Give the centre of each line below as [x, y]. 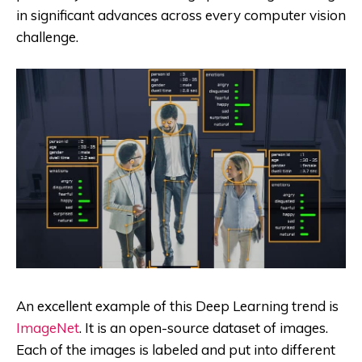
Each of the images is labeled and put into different [176, 349]
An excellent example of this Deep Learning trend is [177, 305]
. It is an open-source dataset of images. [204, 327]
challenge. [47, 36]
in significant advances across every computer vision [181, 15]
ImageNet [48, 327]
